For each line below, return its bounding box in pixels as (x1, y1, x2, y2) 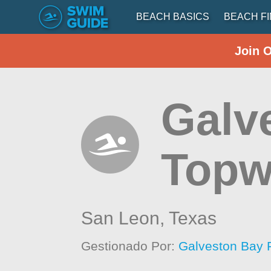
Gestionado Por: (81, 239, 179, 253)
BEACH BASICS (136, 11, 209, 22)
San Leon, (81, 208, 169, 228)
